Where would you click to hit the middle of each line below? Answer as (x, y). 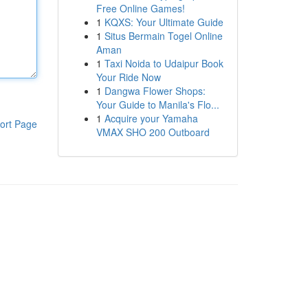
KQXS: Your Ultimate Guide (164, 22)
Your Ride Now (128, 77)
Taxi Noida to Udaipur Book (164, 63)
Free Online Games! (140, 8)
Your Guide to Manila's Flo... (157, 104)
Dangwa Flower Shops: (155, 91)
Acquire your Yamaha (151, 118)
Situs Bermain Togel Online (163, 36)
